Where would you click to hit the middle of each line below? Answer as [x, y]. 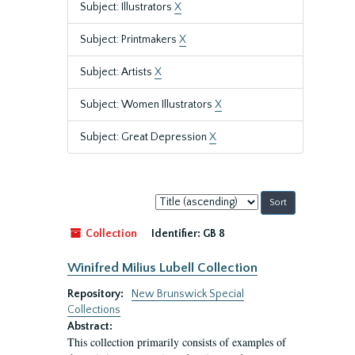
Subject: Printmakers [130, 40]
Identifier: [176, 234]
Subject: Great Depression [145, 137]
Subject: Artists [117, 72]
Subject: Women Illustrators [147, 105]
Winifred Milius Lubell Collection [162, 268]
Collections [94, 310]
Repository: [97, 294]
